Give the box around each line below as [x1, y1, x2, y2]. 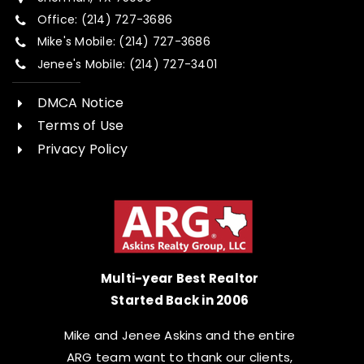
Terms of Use [37, 116, 124, 136]
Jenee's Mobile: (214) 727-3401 [37, 55, 218, 72]
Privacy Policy [37, 140, 128, 159]
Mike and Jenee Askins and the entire [63, 327, 296, 344]
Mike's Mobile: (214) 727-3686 [37, 33, 210, 50]
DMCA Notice [37, 93, 124, 112]
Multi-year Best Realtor [100, 270, 259, 288]
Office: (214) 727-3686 [37, 11, 173, 28]
